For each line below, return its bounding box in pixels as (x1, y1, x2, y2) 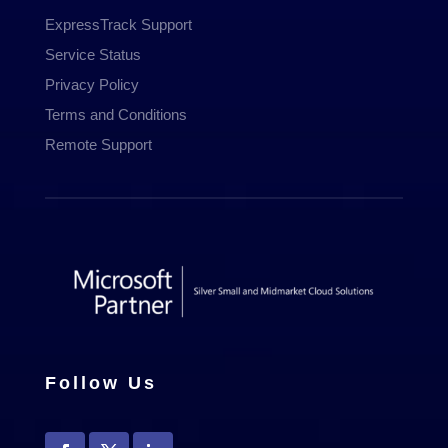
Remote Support (44, 136, 152, 154)
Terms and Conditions (44, 106, 187, 124)
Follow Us (44, 372, 157, 393)
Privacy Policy (44, 76, 139, 94)
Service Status (44, 46, 141, 64)
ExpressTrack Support (44, 16, 192, 34)
